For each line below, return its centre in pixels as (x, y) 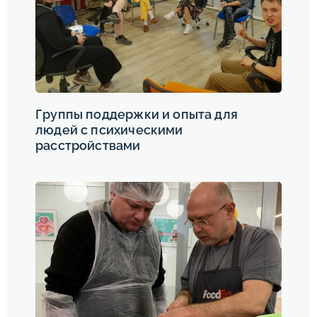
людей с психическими (109, 130)
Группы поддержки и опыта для (137, 115)
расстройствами (88, 146)
